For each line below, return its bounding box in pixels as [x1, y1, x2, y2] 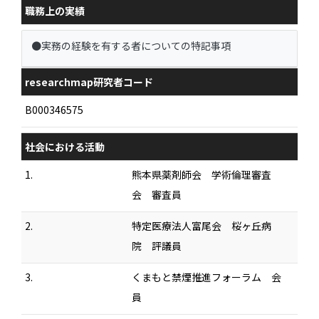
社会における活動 [25, 140, 105, 154]
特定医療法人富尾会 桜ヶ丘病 [132, 219, 271, 233]
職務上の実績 [25, 3, 85, 18]
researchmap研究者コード [25, 75, 153, 89]
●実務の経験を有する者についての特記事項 [31, 38, 231, 53]
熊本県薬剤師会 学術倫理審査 [132, 167, 271, 182]
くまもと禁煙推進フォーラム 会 [132, 270, 281, 284]
